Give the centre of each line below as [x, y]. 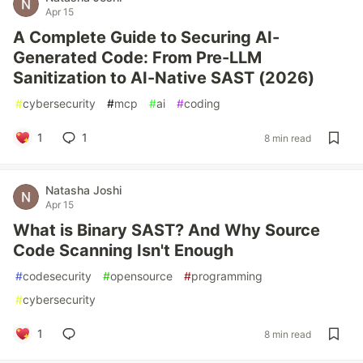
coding [202, 103]
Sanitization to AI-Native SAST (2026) [164, 78]
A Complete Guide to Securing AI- [146, 37]
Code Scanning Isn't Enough [123, 250]
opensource [141, 276]
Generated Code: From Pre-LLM [137, 58]
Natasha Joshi [83, 190]
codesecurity [57, 276]
